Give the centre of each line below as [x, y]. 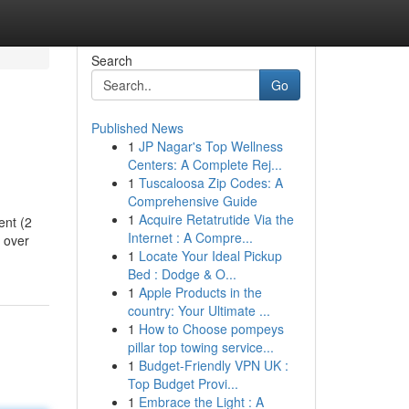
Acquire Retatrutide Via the [216, 219]
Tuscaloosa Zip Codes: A [210, 183]
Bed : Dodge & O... [182, 274]
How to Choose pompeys [211, 329]
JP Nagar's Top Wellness [210, 146]
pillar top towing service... [200, 347]
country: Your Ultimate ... [199, 310]
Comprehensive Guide [192, 201]
